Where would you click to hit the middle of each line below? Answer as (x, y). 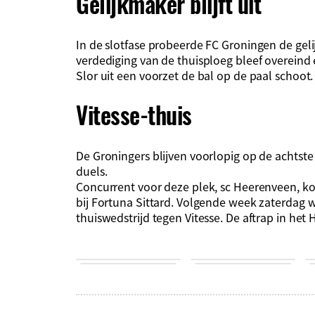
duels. (92, 171)
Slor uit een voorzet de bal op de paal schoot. (195, 75)
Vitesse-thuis (134, 115)
